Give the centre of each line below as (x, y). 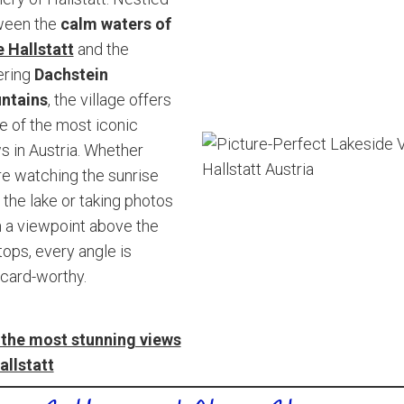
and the (101, 49)
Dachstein (71, 74)
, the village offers (109, 100)
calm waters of (115, 24)
